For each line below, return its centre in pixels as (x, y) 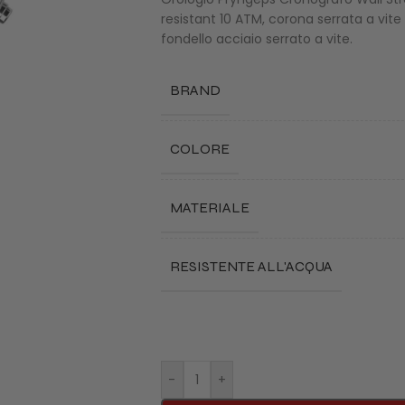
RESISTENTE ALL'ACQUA (251, 267)
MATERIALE (209, 208)
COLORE (199, 149)
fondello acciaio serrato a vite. (256, 39)
